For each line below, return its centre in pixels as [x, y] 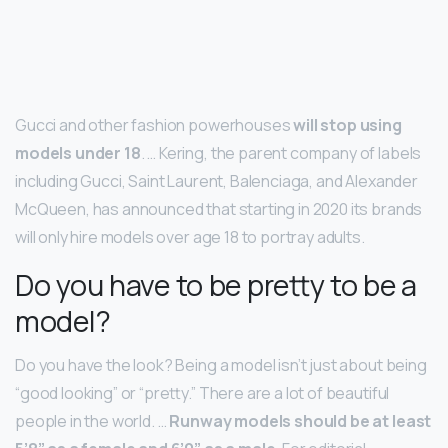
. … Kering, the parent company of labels [281, 153]
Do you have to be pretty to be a [216, 285]
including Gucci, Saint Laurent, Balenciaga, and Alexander [216, 181]
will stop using [347, 125]
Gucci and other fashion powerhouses [154, 125]
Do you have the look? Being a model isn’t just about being [221, 365]
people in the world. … [92, 421]
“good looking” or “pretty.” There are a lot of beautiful [202, 393]
